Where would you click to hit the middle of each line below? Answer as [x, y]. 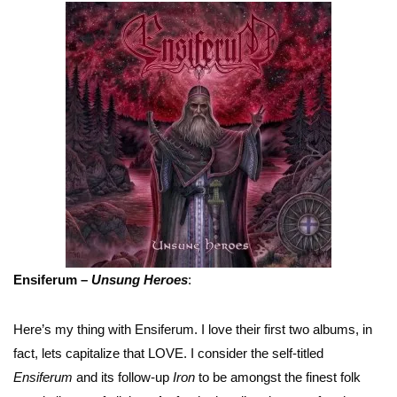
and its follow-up [123, 378]
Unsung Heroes [140, 279]
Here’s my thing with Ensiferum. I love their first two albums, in [193, 330]
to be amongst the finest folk [278, 378]
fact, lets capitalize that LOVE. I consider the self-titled [168, 354]
